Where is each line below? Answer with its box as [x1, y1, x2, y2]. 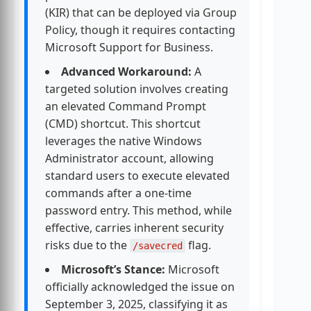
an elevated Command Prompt [45, 99, 206, 115]
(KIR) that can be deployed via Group [45, 5, 237, 21]
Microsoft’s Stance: [61, 262, 165, 278]
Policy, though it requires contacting [45, 22, 235, 38]
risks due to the [45, 237, 130, 253]
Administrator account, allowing [45, 151, 214, 167]
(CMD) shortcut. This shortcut [45, 116, 201, 132]
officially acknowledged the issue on [45, 279, 235, 295]
